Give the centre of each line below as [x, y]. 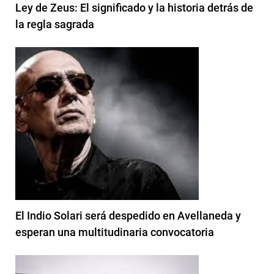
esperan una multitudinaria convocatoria [115, 232]
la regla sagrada [55, 24]
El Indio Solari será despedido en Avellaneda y [128, 215]
